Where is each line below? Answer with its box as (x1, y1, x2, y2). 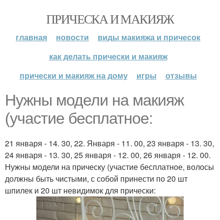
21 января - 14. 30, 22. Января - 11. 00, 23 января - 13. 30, (5, 137, 214, 149)
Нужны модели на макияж (5, 91, 184, 109)
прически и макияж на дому (19, 70, 128, 81)
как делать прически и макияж (49, 51, 167, 62)
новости (56, 31, 89, 43)
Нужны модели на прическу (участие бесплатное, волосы (5, 161, 214, 172)
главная (16, 31, 47, 43)
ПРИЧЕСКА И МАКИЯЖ (46, 10, 174, 27)
